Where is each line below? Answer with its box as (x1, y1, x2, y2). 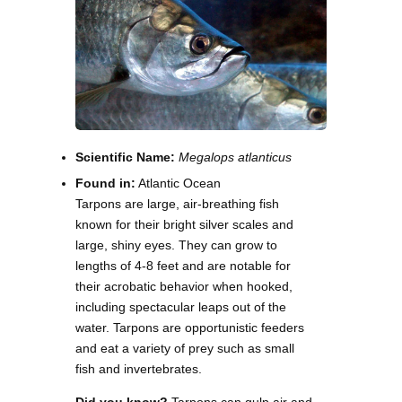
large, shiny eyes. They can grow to (75, 238, 277, 253)
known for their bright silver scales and (75, 217, 293, 232)
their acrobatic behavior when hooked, (75, 279, 293, 294)
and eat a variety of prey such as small (75, 341, 294, 356)
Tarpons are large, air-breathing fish (75, 197, 279, 212)
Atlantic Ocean (135, 176, 221, 191)
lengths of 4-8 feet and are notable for (75, 258, 291, 274)
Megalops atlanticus (179, 150, 292, 165)
